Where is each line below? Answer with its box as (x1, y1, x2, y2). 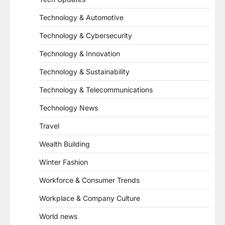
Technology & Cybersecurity (39, 31, 132, 40)
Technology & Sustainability (39, 67, 130, 76)
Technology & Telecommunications (39, 85, 153, 94)
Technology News (39, 103, 98, 112)
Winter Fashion (39, 157, 88, 166)
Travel (39, 121, 59, 130)
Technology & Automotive (39, 13, 124, 22)
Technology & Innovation (39, 49, 120, 58)
